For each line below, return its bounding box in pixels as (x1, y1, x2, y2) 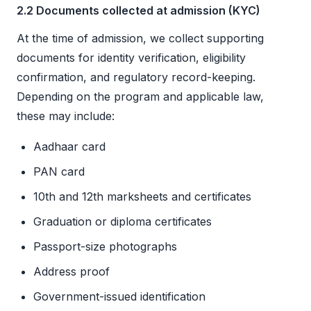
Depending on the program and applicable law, (17, 90, 264, 104)
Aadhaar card (33, 140, 106, 154)
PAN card (33, 165, 85, 179)
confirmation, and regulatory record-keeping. (17, 70, 255, 85)
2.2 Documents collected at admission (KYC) (17, 3, 260, 18)
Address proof (33, 264, 110, 279)
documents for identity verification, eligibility (17, 51, 246, 65)
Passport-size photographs (33, 239, 177, 254)
